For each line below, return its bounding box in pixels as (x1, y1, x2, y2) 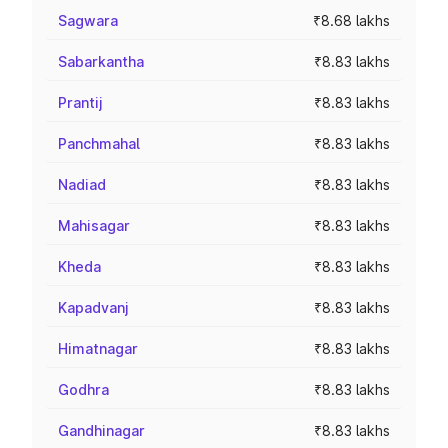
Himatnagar (58, 340, 138, 357)
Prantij (58, 94, 103, 111)
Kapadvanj (58, 299, 129, 316)
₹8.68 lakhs (313, 12, 390, 29)
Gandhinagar (58, 422, 145, 439)
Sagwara (58, 12, 118, 29)
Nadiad (58, 176, 106, 193)
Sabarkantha (58, 53, 144, 70)
